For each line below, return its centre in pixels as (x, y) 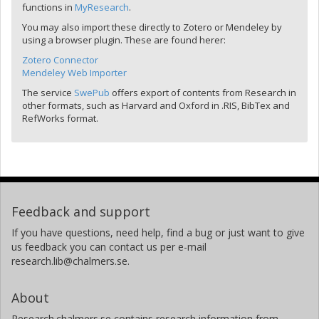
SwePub (92, 93)
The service (48, 93)
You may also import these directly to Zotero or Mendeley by (152, 27)
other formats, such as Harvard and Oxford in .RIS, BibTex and (156, 105)
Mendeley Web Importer (74, 73)
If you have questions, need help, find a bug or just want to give (158, 232)
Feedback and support (81, 211)
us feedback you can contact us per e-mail (109, 247)
